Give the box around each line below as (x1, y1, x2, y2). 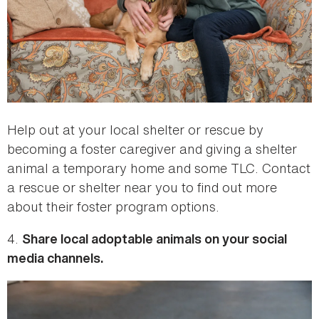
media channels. (7, 249, 106, 267)
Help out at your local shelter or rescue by (7, 120, 263, 139)
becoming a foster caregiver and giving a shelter (7, 139, 297, 158)
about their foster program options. (7, 197, 219, 216)
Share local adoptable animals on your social (22, 229, 287, 248)
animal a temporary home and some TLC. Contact (7, 158, 310, 177)
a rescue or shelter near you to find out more (7, 177, 277, 197)
